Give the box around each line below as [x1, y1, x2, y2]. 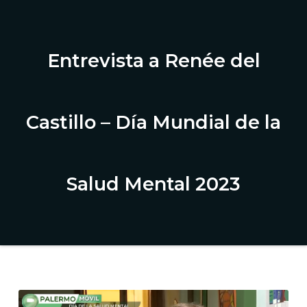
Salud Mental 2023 [66, 173, 241, 195]
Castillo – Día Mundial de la [26, 111, 281, 134]
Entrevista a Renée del [47, 49, 260, 72]
